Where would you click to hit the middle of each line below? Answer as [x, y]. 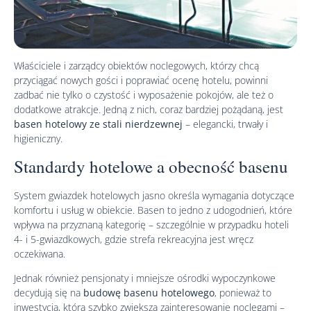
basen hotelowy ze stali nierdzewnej [98, 124]
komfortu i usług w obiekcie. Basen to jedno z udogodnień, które [153, 210]
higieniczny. [38, 139]
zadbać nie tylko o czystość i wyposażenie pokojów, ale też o [144, 95]
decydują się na [49, 293]
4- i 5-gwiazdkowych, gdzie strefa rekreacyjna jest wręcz [134, 239]
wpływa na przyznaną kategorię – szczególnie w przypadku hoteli [151, 224]
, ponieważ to [243, 293]
